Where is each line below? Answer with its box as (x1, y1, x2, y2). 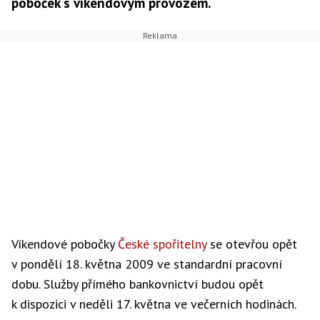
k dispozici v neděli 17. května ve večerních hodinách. (11, 296, 296, 312)
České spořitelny (118, 236, 206, 252)
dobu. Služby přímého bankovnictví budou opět (11, 276, 264, 292)
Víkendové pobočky (11, 236, 118, 252)
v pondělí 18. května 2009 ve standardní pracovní (11, 256, 282, 272)
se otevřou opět (206, 236, 297, 252)
